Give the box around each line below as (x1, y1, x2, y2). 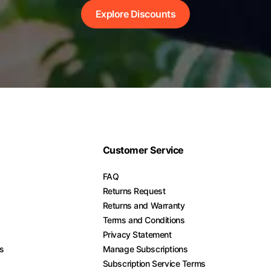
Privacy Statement (102, 229, 172, 240)
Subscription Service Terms (102, 258, 206, 269)
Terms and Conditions (102, 215, 185, 225)
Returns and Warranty (102, 200, 185, 211)
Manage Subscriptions (102, 244, 188, 254)
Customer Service (102, 144, 184, 156)
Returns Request (102, 186, 166, 196)
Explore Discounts (95, 7, 176, 20)
